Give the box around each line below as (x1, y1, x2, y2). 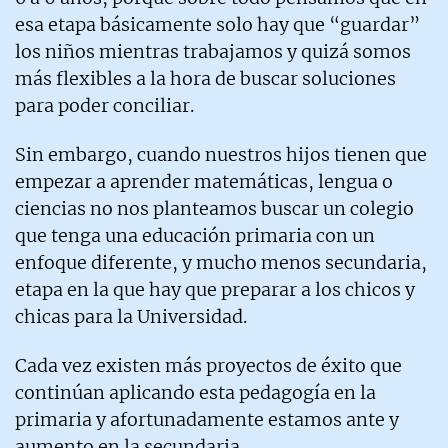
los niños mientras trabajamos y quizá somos (15, 39, 411, 63)
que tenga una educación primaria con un (15, 223, 375, 247)
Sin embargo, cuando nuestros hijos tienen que (15, 142, 427, 166)
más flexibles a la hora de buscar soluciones (15, 66, 396, 90)
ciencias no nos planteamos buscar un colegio (15, 196, 414, 220)
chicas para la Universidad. (15, 304, 247, 328)
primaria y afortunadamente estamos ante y (15, 407, 399, 431)
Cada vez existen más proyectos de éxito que (15, 353, 402, 377)
